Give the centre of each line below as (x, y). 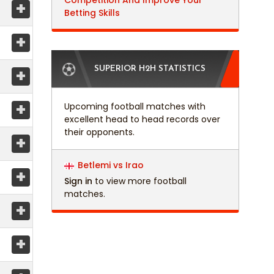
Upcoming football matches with (135, 107)
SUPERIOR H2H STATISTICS (150, 69)
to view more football (139, 181)
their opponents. (99, 132)
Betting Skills (92, 13)
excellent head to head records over (142, 120)
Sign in (78, 181)
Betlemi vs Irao (110, 165)
